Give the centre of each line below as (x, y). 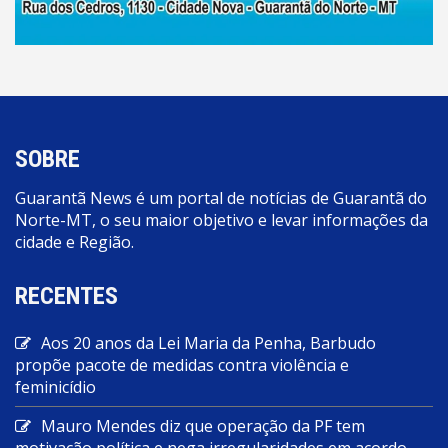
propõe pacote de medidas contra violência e (182, 364)
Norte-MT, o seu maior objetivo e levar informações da (221, 219)
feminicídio (55, 386)
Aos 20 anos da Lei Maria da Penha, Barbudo (208, 342)
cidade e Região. (74, 241)
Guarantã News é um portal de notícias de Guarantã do (221, 197)
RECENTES (66, 295)
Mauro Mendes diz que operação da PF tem (203, 425)
